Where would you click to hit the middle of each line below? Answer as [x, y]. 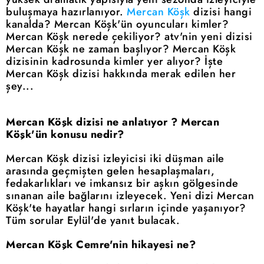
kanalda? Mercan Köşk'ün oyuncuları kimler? [117, 24]
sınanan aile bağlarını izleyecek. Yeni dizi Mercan [130, 196]
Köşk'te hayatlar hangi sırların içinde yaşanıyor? [126, 208]
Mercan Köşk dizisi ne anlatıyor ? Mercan [113, 122]
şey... [20, 86]
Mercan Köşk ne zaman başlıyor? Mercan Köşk [121, 49]
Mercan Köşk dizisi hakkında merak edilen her [121, 74]
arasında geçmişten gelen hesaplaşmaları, [110, 171]
